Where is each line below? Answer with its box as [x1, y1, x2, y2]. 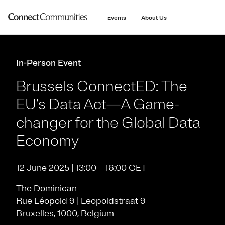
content [100, 9, 125, 18]
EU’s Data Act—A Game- [16, 95, 179, 114]
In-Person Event [16, 57, 83, 68]
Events [107, 14, 126, 22]
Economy [16, 131, 79, 150]
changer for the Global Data [16, 113, 200, 132]
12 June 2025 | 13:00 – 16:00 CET [16, 162, 147, 173]
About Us [141, 14, 167, 22]
